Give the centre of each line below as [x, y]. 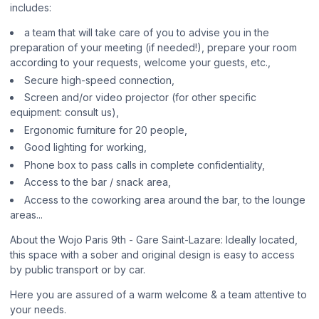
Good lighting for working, [85, 147]
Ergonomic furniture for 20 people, [106, 130]
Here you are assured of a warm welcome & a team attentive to [158, 294]
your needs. [38, 309]
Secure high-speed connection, [99, 80]
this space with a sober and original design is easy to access [152, 254]
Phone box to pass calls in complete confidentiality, [145, 164]
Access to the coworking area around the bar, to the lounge [165, 199]
